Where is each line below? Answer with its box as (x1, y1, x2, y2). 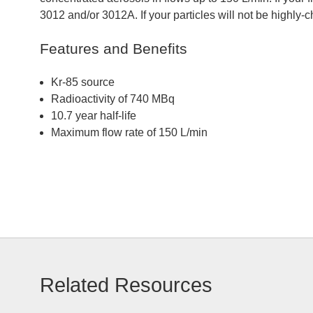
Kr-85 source (51, 76, 115, 88)
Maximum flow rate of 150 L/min (51, 126, 208, 138)
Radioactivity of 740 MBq (51, 93, 175, 105)
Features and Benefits (40, 41, 187, 57)
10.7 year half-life (51, 110, 136, 122)
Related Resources (40, 274, 212, 296)
